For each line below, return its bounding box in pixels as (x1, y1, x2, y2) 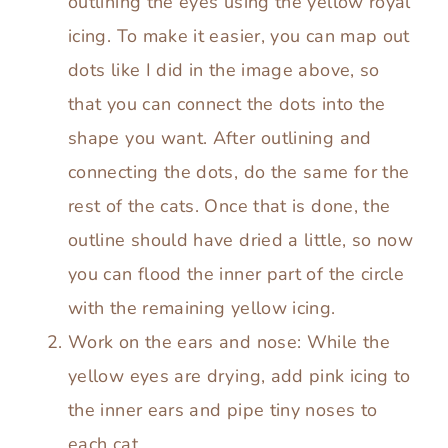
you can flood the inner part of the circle (68, 262, 405, 287)
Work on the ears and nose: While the (68, 330, 390, 355)
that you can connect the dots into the (68, 92, 386, 117)
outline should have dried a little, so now (68, 228, 414, 253)
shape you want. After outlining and (68, 126, 372, 151)
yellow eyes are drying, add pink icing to (68, 364, 411, 389)
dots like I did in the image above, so (68, 58, 380, 83)
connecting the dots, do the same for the (68, 160, 410, 185)
